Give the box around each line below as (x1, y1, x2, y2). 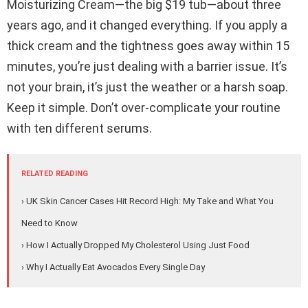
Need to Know (21, 218, 78, 229)
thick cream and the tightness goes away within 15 (7, 38, 289, 54)
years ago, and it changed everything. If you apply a (7, 18, 287, 33)
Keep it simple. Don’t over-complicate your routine (7, 100, 280, 115)
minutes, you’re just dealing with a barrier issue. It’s (7, 59, 287, 74)
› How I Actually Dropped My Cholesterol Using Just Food (21, 240, 250, 251)
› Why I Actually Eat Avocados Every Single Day (21, 262, 205, 273)
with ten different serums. (7, 121, 152, 136)
